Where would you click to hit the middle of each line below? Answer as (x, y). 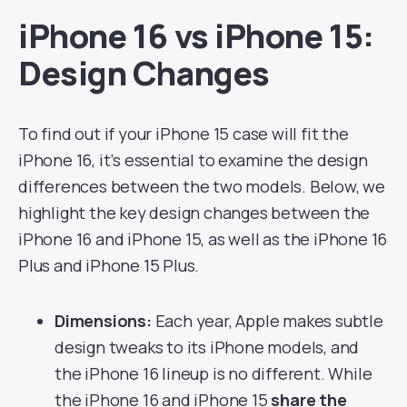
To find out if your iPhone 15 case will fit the (184, 134)
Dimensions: (103, 321)
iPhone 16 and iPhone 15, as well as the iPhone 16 (203, 239)
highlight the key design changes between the (194, 213)
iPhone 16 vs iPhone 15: (196, 36)
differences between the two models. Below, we (202, 186)
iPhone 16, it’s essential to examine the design (193, 160)
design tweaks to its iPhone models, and (207, 347)
